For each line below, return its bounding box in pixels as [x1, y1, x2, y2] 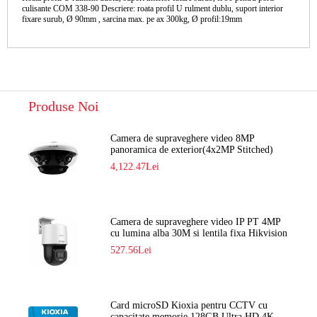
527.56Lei [110, 244, 152, 255]
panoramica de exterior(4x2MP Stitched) [110, 144, 274, 155]
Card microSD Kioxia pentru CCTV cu [110, 299, 268, 311]
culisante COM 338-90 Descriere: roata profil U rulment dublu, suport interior [22, 3, 283, 13]
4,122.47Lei [110, 161, 160, 172]
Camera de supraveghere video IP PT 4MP [110, 216, 281, 227]
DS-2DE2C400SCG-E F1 [110, 238, 214, 250]
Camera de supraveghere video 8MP [110, 132, 255, 144]
